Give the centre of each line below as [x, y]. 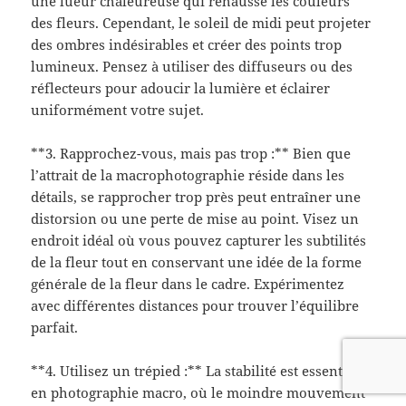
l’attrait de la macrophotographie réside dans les [188, 175]
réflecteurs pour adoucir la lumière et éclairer [181, 88]
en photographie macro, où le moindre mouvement [198, 393]
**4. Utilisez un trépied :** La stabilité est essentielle [201, 371]
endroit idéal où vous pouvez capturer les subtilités [199, 241]
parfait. [55, 328]
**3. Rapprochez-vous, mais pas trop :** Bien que [191, 154]
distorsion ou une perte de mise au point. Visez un [195, 219]
